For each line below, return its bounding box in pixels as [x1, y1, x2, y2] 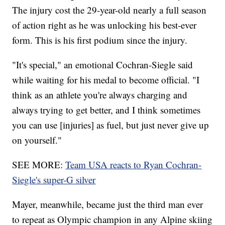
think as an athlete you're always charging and [12, 88, 188, 101]
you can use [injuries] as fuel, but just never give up [12, 119, 209, 132]
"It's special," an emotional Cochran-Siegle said [12, 58, 193, 71]
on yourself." [12, 134, 62, 147]
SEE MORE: [12, 158, 66, 171]
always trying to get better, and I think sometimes [12, 103, 201, 117]
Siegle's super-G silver [12, 173, 96, 186]
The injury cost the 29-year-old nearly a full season [12, 4, 207, 17]
